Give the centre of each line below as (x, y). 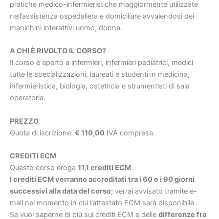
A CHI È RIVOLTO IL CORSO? (58, 51)
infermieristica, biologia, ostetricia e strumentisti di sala (100, 86)
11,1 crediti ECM (104, 167)
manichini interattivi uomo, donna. (66, 28)
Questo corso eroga (44, 167)
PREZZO (24, 121)
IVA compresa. (130, 133)
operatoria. (28, 98)
